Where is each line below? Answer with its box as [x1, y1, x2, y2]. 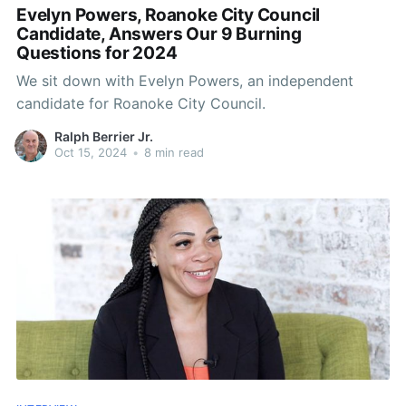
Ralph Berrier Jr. [53, 129, 153, 145]
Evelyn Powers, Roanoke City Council [15, 5, 321, 26]
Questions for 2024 [15, 43, 178, 64]
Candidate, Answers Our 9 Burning [15, 24, 302, 45]
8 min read [140, 145, 204, 160]
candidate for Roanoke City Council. [15, 93, 266, 112]
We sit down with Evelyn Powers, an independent [15, 71, 353, 90]
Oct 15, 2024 [53, 145, 127, 160]
